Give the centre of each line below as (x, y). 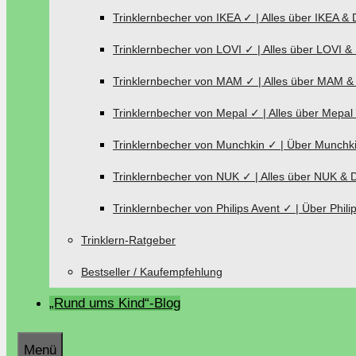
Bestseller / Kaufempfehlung (152, 272)
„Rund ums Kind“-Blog (115, 303)
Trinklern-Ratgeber (128, 240)
